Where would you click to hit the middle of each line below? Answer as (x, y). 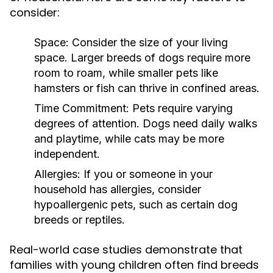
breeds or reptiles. (80, 220)
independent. (67, 154)
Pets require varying (181, 108)
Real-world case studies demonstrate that (126, 250)
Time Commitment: (82, 108)
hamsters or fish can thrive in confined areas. (147, 88)
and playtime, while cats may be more (129, 139)
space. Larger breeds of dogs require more (142, 58)
